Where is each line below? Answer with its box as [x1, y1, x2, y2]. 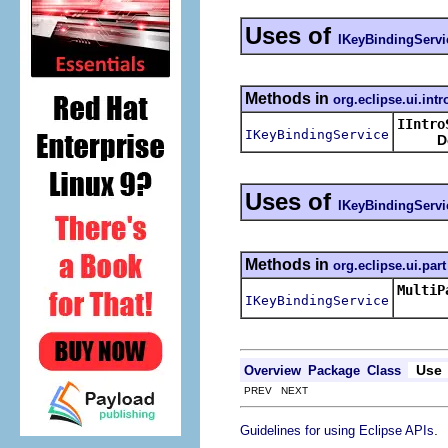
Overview [244, 362, 301, 378]
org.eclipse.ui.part [333, 257, 446, 273]
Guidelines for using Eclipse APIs [240, 422, 434, 438]
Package [308, 362, 360, 378]
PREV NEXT [241, 384, 308, 396]
